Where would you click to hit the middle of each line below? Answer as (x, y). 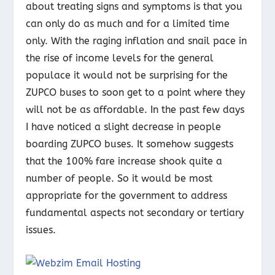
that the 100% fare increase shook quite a (124, 161)
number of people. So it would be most (119, 178)
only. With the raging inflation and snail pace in (137, 41)
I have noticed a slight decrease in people (124, 126)
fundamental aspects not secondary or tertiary (135, 212)
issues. (41, 230)
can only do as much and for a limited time (128, 23)
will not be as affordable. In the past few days (135, 109)
